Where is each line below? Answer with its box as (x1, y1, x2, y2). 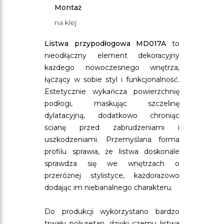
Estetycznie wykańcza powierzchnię (44, 87, 179, 96)
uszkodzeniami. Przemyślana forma (44, 135, 179, 144)
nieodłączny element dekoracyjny (44, 51, 179, 60)
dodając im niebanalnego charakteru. (44, 183, 172, 192)
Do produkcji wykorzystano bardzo (44, 207, 179, 216)
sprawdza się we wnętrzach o (44, 159, 179, 168)
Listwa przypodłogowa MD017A (44, 39, 166, 48)
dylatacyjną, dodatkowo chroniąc (44, 111, 179, 120)
